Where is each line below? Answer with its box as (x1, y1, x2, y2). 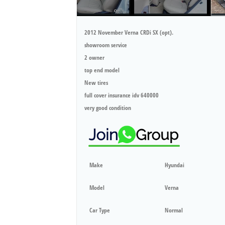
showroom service (84, 40, 127, 49)
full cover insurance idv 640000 (84, 90, 159, 99)
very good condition (84, 103, 131, 112)
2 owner (84, 53, 104, 62)
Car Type (89, 206, 110, 215)
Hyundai (165, 161, 184, 170)
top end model (84, 65, 120, 74)
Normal (165, 206, 183, 215)
